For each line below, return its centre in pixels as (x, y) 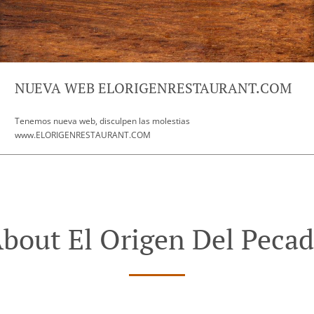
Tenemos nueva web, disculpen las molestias (102, 121)
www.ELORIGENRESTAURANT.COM (83, 135)
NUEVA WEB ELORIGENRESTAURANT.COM (153, 88)
